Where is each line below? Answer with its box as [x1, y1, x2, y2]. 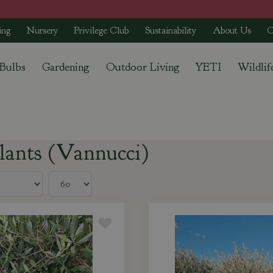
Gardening [41, 60, 90, 74]
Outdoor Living [105, 60, 180, 74]
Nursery [26, 24, 58, 37]
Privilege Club [74, 24, 129, 37]
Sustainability [145, 24, 197, 37]
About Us [212, 24, 251, 37]
